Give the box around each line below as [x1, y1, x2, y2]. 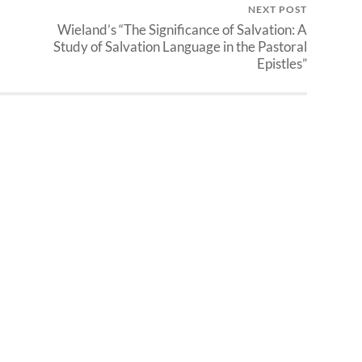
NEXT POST [248, 3, 307, 16]
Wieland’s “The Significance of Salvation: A [57, 21, 307, 39]
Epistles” [257, 55, 307, 73]
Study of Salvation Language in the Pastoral [53, 38, 307, 56]
